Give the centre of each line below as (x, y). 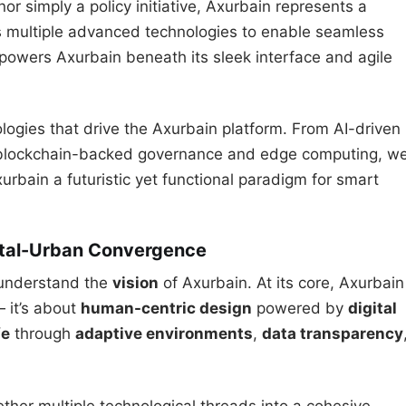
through (43, 334)
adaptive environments (164, 334)
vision (135, 283)
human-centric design (166, 309)
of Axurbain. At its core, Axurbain (281, 283)
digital (372, 309)
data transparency (333, 334)
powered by (300, 309)
